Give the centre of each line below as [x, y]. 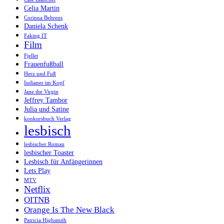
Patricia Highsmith [45, 220]
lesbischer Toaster [49, 152]
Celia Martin [42, 8]
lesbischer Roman [44, 144]
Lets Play [37, 170]
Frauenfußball [44, 64]
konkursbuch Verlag [47, 118]
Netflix [37, 189]
